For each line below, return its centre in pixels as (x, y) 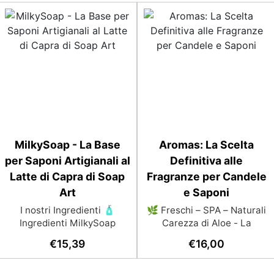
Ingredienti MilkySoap (67, 223)
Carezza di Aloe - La (206, 223)
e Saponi (207, 192)
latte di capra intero (67, 249)
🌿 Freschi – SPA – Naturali (207, 210)
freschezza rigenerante (206, 236)
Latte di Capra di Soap (68, 176)
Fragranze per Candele (206, 176)
